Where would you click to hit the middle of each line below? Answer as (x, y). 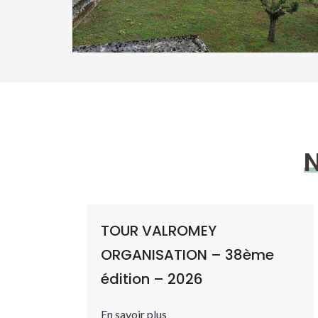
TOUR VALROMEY (159, 230)
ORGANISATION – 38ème (187, 254)
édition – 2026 (152, 279)
